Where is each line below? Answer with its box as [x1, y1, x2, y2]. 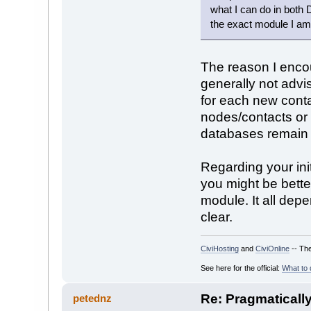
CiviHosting [200, 244, 239, 253]
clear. [200, 210, 233, 225]
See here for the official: [200, 263, 282, 272]
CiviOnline [255, 244, 289, 253]
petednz [73, 292, 112, 304]
